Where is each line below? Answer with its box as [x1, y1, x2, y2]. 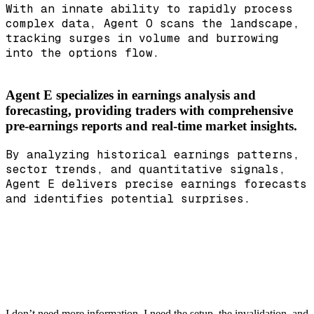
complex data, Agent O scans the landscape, [6, 15, 300, 31]
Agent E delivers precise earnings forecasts [6, 177, 307, 192]
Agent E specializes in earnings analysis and [6, 88, 256, 103]
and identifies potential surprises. [6, 191, 251, 207]
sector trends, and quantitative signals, [6, 162, 286, 177]
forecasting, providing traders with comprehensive [6, 103, 293, 118]
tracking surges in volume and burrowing [6, 30, 279, 46]
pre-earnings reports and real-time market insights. [6, 118, 297, 134]
